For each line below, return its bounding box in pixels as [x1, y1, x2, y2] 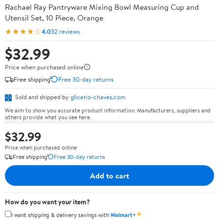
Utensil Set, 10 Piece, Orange [5, 12, 103, 23]
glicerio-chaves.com [70, 92, 126, 101]
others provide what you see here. [5, 112, 91, 121]
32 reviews [51, 26, 80, 36]
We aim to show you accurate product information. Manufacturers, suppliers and [5, 106, 211, 114]
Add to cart [90, 170, 129, 181]
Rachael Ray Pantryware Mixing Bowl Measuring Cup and [5, 1, 199, 12]
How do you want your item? [5, 197, 90, 207]
